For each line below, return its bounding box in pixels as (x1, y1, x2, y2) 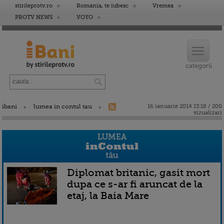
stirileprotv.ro (15, 2, 52, 9)
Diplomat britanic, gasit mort (67, 166, 210, 178)
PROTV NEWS (15, 14, 52, 20)
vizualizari (193, 109, 222, 116)
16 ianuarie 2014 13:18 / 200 (147, 103, 222, 109)
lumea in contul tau (33, 103, 92, 110)
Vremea (152, 2, 173, 9)
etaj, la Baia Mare (67, 189, 149, 201)
